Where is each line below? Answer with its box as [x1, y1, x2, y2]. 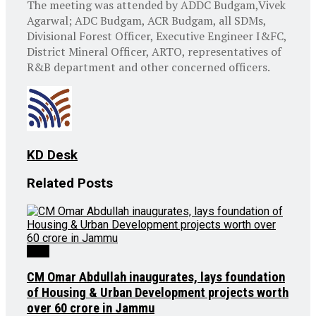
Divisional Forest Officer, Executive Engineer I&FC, [27, 28, 286, 44]
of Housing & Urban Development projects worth [27, 284, 288, 300]
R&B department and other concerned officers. [27, 59, 270, 75]
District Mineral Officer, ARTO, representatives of [27, 43, 281, 59]
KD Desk [27, 147, 78, 163]
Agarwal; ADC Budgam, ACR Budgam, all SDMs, [27, 12, 266, 28]
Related [27, 176, 74, 192]
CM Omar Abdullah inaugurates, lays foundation [27, 269, 285, 285]
